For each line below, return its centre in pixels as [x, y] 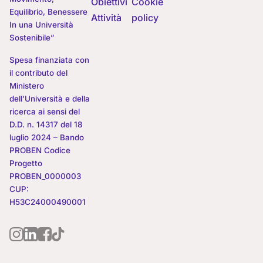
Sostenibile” [32, 37]
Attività [106, 18]
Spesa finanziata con [49, 60]
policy [145, 18]
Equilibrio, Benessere [48, 11]
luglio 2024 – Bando [47, 137]
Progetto [26, 163]
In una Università [41, 24]
